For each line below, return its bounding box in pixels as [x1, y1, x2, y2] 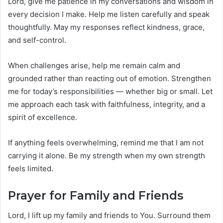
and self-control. [8, 35, 66, 45]
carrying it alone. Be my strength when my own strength [8, 150, 205, 160]
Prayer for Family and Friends [8, 188, 183, 203]
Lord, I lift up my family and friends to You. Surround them [8, 211, 211, 221]
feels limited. [8, 163, 53, 173]
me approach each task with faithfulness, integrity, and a [8, 99, 205, 109]
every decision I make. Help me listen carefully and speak [8, 9, 210, 19]
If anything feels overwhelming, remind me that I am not [8, 137, 204, 147]
